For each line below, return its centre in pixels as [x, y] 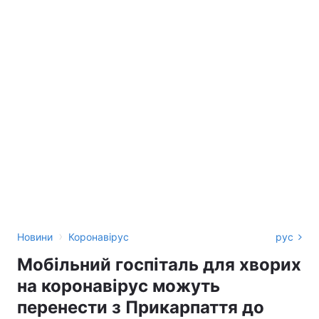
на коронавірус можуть [119, 286]
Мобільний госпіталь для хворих [159, 264]
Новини [35, 236]
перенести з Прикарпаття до [141, 307]
